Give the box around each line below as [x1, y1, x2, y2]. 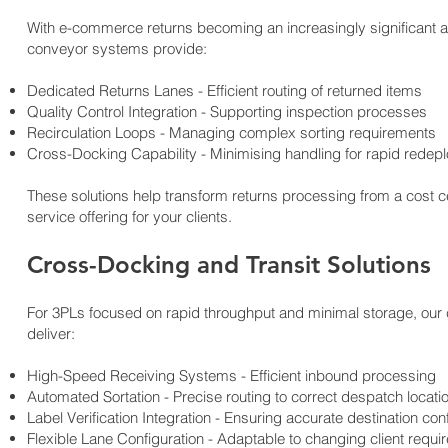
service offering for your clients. [26, 207, 232, 226]
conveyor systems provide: [26, 39, 207, 58]
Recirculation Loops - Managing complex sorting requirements [26, 123, 436, 142]
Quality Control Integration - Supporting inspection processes [26, 102, 427, 121]
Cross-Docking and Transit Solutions [26, 250, 431, 279]
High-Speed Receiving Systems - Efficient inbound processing [26, 366, 436, 385]
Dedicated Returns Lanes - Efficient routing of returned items [26, 81, 422, 100]
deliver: [26, 324, 75, 343]
